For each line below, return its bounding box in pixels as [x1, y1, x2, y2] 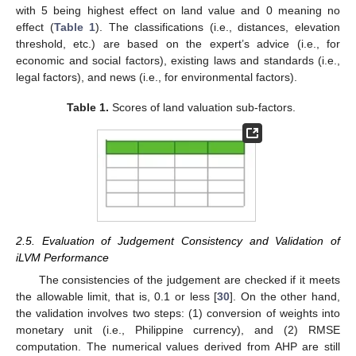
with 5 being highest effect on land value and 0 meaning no [16, 3, 340, 17]
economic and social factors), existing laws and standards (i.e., [16, 53, 340, 67]
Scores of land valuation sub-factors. [109, 101, 296, 114]
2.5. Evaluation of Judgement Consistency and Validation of [16, 234, 340, 247]
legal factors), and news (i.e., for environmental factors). [16, 70, 297, 83]
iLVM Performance [16, 250, 109, 264]
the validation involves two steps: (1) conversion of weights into [16, 306, 340, 319]
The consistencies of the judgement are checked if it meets [38, 273, 340, 286]
